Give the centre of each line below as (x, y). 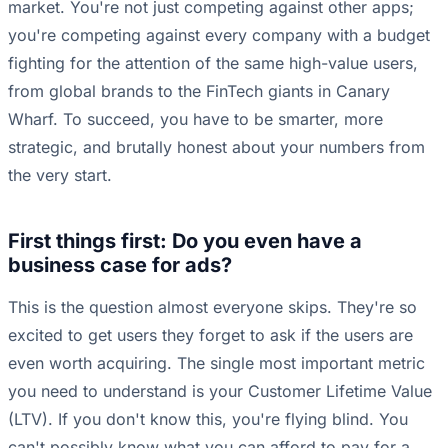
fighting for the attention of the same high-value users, (213, 63)
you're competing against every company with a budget (219, 35)
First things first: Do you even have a (185, 241)
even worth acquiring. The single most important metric (216, 363)
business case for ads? (120, 265)
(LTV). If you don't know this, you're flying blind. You (208, 419)
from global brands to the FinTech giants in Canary (199, 91)
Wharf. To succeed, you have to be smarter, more (195, 119)
